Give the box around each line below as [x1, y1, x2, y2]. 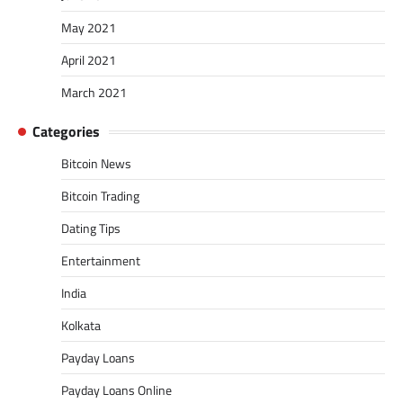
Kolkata [61, 316, 101, 336]
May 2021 [61, 18, 116, 38]
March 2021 [61, 83, 127, 103]
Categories [32, 121, 100, 143]
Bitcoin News [61, 154, 131, 174]
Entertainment [61, 251, 140, 271]
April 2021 [61, 50, 116, 70]
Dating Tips [61, 219, 121, 238]
